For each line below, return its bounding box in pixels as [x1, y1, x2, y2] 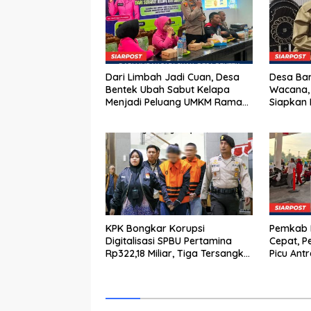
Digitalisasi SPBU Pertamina [106, 235, 232, 248]
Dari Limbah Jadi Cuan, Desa [106, 71, 239, 84]
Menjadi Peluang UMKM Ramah [106, 96, 248, 109]
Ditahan [106, 260, 142, 273]
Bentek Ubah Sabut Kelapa [106, 83, 230, 96]
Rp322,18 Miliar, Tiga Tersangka [106, 247, 250, 260]
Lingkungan [106, 108, 159, 121]
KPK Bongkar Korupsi [106, 222, 205, 235]
